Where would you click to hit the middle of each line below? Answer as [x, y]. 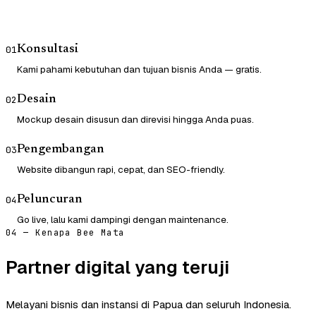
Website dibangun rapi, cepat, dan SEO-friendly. [121, 170]
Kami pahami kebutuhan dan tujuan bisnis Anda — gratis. [139, 69]
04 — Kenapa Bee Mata [65, 233]
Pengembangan [61, 150]
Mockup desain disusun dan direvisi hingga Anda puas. [135, 120]
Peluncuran [50, 200]
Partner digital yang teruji [117, 268]
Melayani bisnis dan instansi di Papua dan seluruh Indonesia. [148, 305]
